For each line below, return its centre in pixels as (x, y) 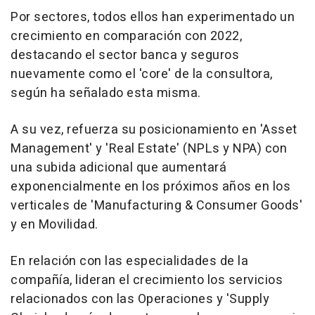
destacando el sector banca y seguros (125, 55)
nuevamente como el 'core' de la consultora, (142, 74)
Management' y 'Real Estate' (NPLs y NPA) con (149, 148)
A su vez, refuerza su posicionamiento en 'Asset (154, 129)
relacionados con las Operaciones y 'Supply (140, 299)
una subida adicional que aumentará (118, 167)
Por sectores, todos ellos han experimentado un (153, 17)
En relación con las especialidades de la (129, 261)
